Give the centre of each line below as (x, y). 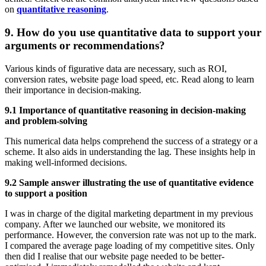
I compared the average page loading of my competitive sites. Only (130, 245)
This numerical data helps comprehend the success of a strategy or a (131, 141)
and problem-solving (46, 121)
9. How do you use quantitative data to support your (133, 32)
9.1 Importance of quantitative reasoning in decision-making (125, 110)
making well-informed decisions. (67, 162)
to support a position (46, 193)
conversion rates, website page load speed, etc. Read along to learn (129, 79)
